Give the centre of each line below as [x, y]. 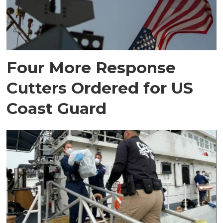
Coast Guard [57, 109]
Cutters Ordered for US [100, 88]
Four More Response [91, 68]
